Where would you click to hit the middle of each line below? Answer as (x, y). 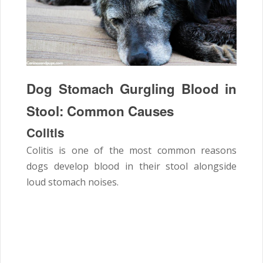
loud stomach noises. (73, 182)
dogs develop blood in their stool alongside (131, 166)
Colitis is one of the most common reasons (131, 150)
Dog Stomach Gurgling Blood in (131, 88)
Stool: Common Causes (100, 111)
